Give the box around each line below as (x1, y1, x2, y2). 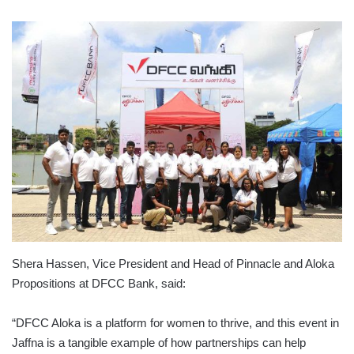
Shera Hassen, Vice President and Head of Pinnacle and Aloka (12, 257, 334, 270)
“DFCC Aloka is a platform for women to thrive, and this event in (12, 316, 339, 330)
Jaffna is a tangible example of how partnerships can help (12, 336, 306, 349)
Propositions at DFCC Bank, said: (12, 277, 186, 290)
